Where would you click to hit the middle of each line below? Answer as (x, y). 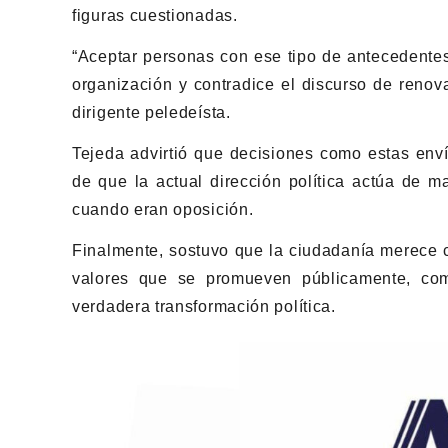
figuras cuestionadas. (155, 16)
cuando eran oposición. (163, 209)
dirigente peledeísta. (151, 112)
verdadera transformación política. (204, 306)
